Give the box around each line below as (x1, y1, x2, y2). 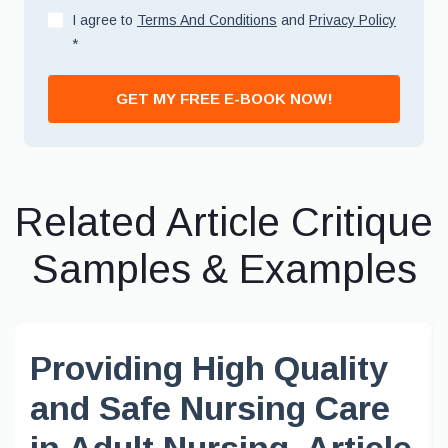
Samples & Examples (31, 247, 417, 291)
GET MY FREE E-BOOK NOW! (115, 90, 333, 107)
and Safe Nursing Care (30, 389, 390, 427)
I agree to (72, 12, 137, 28)
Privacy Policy (309, 12, 396, 28)
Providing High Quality (30, 349, 388, 387)
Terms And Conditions (137, 12, 277, 28)
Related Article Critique (15, 200, 433, 244)
